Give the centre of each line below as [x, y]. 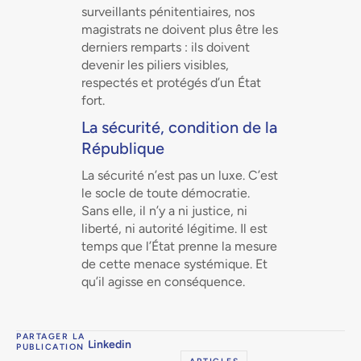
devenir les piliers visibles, [155, 65]
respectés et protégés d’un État [171, 83]
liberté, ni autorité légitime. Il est [174, 228]
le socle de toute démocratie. [165, 193]
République [122, 148]
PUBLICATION [50, 347]
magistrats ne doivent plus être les [179, 29]
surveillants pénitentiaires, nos [168, 12]
